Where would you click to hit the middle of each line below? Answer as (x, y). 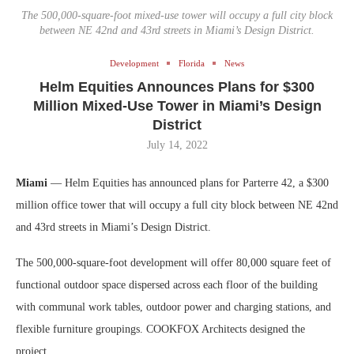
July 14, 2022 (177, 145)
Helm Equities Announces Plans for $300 (177, 87)
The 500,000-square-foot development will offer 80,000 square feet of (173, 262)
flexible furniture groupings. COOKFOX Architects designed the (160, 329)
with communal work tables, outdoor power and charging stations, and (173, 307)
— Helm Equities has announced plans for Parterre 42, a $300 (188, 183)
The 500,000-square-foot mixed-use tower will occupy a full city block (177, 15)
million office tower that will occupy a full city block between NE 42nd (177, 205)
